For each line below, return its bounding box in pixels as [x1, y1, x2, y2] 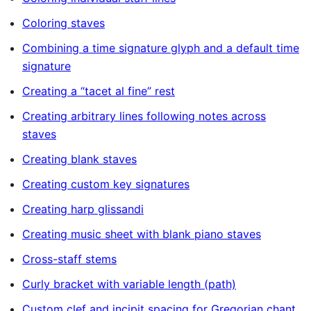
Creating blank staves [22, 152, 137, 166]
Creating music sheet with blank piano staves [22, 227, 261, 241]
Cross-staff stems [22, 252, 117, 266]
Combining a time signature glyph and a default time [22, 41, 299, 55]
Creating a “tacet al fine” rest [22, 84, 175, 98]
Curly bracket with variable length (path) [22, 277, 236, 291]
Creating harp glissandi [22, 202, 144, 216]
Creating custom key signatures [22, 177, 190, 191]
